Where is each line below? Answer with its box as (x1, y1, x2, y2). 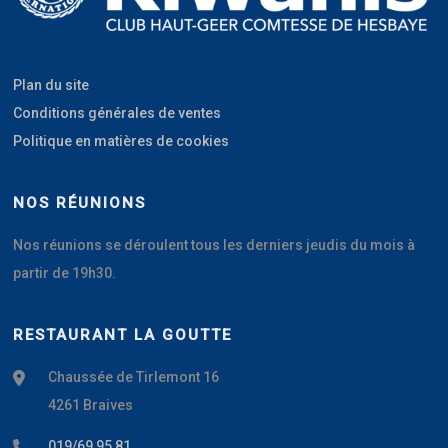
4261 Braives (48, 397, 134, 414)
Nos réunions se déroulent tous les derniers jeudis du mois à (13, 237, 416, 254)
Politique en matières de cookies (13, 133, 230, 150)
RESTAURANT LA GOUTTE (13, 326, 233, 345)
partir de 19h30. (13, 265, 117, 282)
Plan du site (13, 77, 90, 94)
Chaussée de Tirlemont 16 (48, 369, 220, 386)
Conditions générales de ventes (13, 105, 222, 122)
